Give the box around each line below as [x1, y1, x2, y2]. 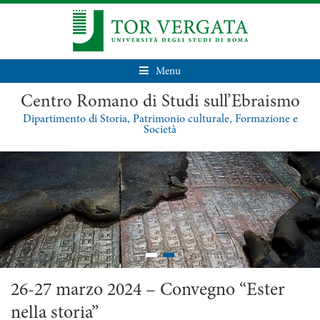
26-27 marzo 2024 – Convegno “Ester [11, 281, 285, 301]
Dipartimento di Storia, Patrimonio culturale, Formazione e [22, 114, 298, 125]
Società [144, 124, 176, 136]
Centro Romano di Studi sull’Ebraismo [20, 94, 300, 111]
